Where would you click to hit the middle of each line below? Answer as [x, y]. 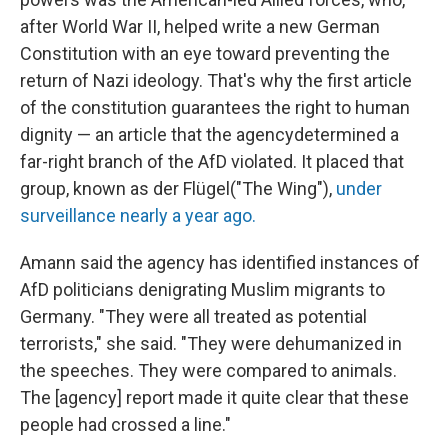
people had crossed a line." [125, 424]
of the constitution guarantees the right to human [215, 107]
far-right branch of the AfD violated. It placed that [212, 161]
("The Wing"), [283, 188]
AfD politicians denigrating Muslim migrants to [202, 289]
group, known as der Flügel [125, 188]
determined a [346, 134]
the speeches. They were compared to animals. [208, 370]
